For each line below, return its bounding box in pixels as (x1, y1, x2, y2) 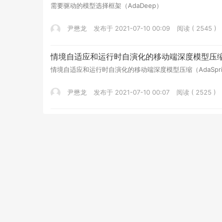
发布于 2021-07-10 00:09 (94, 24, 170, 33)
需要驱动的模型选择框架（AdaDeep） (51, 1, 163, 10)
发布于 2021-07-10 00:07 (94, 88, 169, 96)
